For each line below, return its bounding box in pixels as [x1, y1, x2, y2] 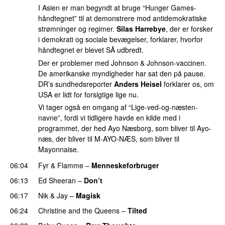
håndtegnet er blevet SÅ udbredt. [38, 45, 144, 55]
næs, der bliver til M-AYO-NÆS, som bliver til [38, 134, 179, 144]
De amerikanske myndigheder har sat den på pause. [38, 68, 205, 78]
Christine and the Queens [38, 205, 120, 215]
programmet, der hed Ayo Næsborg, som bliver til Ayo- [38, 123, 211, 134]
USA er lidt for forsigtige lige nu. [38, 89, 139, 99]
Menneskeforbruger [91, 160, 159, 170]
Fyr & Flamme [38, 160, 83, 170]
